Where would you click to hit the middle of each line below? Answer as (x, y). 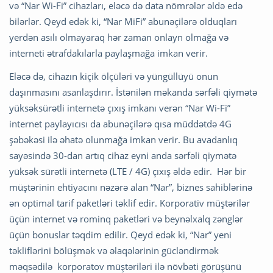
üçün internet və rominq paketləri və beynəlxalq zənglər (126, 219)
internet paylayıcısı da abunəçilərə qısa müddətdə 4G (120, 124)
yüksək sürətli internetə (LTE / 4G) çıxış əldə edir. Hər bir (128, 172)
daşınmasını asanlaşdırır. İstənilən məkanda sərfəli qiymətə (133, 92)
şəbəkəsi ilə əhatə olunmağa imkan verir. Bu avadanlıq (125, 140)
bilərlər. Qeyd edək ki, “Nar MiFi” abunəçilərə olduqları (123, 22)
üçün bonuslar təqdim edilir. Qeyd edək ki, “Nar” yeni (120, 235)
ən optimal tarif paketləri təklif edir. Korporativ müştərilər (129, 203)
